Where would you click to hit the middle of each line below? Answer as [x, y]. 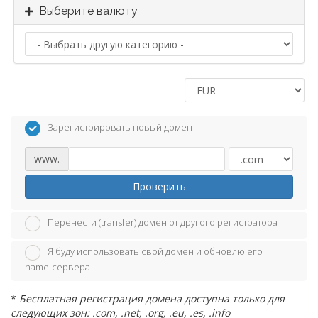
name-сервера [57, 267]
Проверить [159, 186]
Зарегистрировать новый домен [120, 127]
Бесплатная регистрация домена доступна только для [152, 299]
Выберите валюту [86, 11]
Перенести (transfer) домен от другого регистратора [163, 223]
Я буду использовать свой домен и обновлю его [155, 252]
